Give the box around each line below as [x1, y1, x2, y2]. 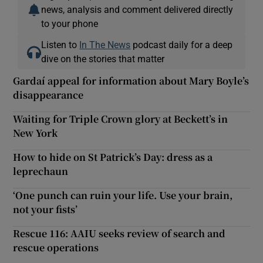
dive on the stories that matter [41, 53, 165, 63]
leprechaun [13, 164, 69, 178]
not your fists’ [13, 202, 78, 216]
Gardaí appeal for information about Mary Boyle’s [13, 73, 249, 87]
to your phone [41, 18, 99, 28]
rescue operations [13, 240, 99, 254]
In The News [79, 39, 131, 49]
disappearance [13, 87, 84, 102]
